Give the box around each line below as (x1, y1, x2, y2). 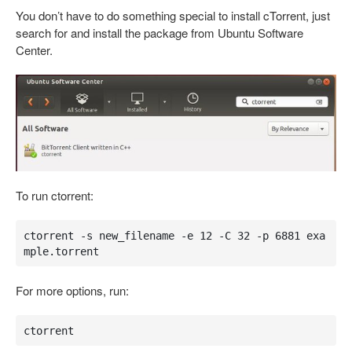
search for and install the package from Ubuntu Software (16, 24, 303, 41)
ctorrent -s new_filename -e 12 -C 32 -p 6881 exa (23, 229, 325, 242)
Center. (16, 42, 53, 58)
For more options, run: (16, 282, 129, 299)
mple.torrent (23, 244, 99, 258)
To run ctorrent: (16, 187, 93, 204)
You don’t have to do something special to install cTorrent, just (16, 7, 330, 24)
